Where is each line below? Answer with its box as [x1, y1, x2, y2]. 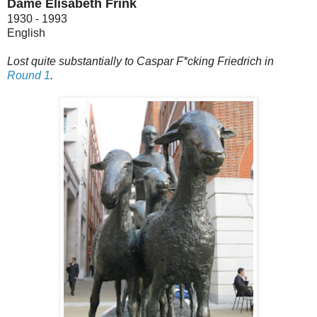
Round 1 [7, 69, 50, 81]
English [7, 26, 45, 39]
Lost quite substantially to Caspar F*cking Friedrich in [7, 54, 274, 67]
